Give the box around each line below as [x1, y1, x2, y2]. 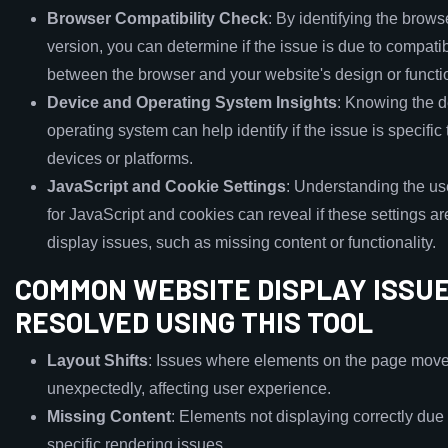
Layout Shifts [47, 352, 148, 369]
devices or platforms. [47, 150, 193, 167]
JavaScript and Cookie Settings [47, 178, 286, 195]
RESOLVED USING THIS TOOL [15, 305, 373, 339]
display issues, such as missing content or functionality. [47, 234, 436, 251]
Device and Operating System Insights [47, 94, 337, 111]
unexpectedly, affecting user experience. [47, 380, 331, 397]
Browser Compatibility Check [47, 10, 268, 27]
